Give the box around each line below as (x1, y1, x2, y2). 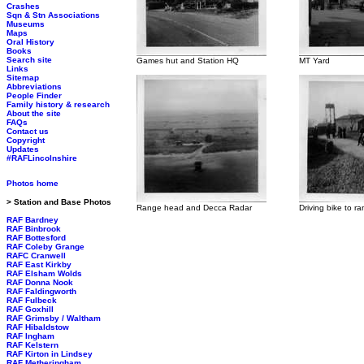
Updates (6, 145, 39, 154)
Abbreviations (6, 82, 62, 91)
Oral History (6, 37, 54, 46)
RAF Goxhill (6, 305, 54, 314)
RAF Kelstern (6, 340, 58, 349)
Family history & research (6, 100, 110, 109)
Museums (6, 19, 45, 28)
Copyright (6, 136, 45, 145)
